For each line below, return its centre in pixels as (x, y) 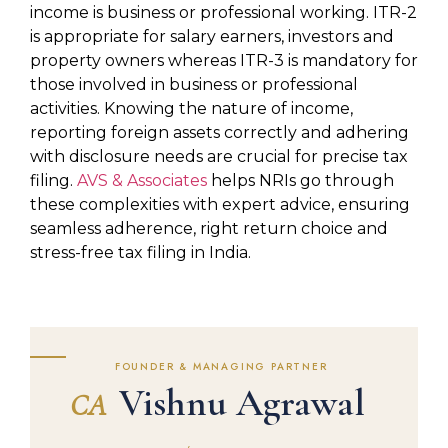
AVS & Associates (142, 180)
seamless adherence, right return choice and (209, 228)
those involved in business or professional (194, 84)
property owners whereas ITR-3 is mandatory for (224, 60)
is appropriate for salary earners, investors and (212, 36)
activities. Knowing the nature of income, (191, 108)
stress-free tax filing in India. (140, 252)
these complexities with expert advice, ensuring (220, 204)
